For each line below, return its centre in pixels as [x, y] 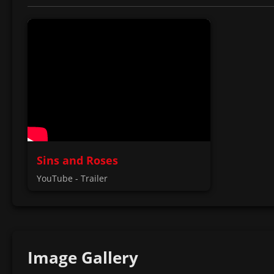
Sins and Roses [77, 160]
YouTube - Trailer [72, 178]
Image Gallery [83, 257]
